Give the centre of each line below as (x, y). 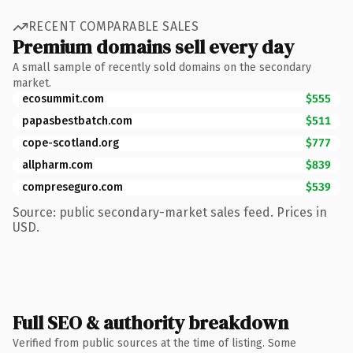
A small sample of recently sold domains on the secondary (162, 67)
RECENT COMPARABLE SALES (114, 26)
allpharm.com (58, 165)
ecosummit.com (63, 98)
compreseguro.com (72, 187)
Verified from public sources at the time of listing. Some (154, 343)
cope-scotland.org (71, 143)
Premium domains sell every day (153, 46)
